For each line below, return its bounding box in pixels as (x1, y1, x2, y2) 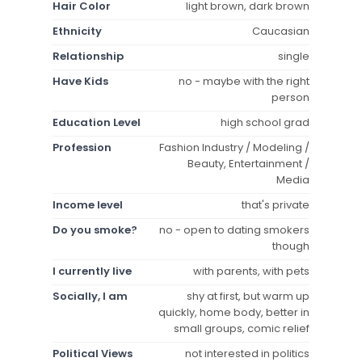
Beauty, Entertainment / (187, 155, 309, 171)
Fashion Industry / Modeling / (159, 139, 309, 155)
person (271, 89, 309, 105)
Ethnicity (53, 23, 102, 39)
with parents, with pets (193, 263, 309, 279)
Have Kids (53, 73, 108, 89)
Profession (53, 139, 112, 155)
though (272, 238, 309, 254)
